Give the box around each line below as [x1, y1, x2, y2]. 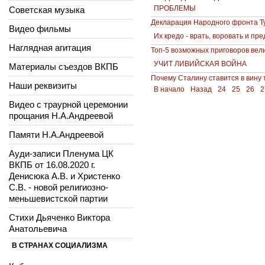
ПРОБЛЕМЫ [154, 4, 196, 12]
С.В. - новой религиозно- [9, 182, 108, 192]
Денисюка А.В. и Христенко [9, 170, 120, 181]
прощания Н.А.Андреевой [9, 110, 113, 121]
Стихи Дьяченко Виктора [9, 212, 110, 222]
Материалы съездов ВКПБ [9, 61, 118, 72]
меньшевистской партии [9, 193, 108, 203]
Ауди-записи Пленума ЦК [9, 148, 114, 159]
